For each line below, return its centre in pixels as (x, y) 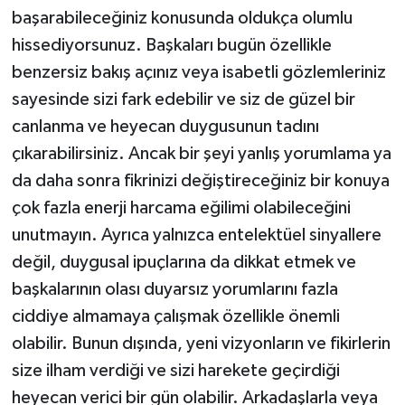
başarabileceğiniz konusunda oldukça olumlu (182, 18)
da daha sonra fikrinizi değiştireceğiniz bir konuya (200, 180)
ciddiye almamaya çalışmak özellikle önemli (175, 316)
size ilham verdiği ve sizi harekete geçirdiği (175, 370)
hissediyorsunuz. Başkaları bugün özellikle (171, 45)
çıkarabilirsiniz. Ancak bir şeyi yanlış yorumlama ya (201, 153)
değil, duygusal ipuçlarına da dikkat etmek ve (184, 262)
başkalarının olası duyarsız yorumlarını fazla (174, 289)
